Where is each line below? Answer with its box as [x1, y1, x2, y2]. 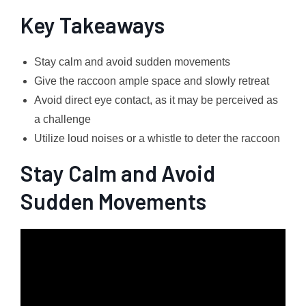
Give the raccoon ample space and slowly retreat [34, 75, 269, 87]
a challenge [34, 113, 91, 126]
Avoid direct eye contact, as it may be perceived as [34, 94, 278, 107]
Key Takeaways [20, 12, 165, 38]
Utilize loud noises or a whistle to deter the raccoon [34, 133, 280, 145]
